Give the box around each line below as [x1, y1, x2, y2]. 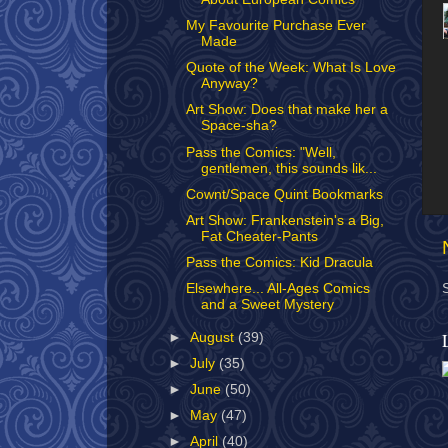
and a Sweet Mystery [200, 297, 334, 312]
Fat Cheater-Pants [200, 228, 318, 244]
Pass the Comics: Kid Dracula [185, 254, 373, 270]
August [190, 329, 239, 345]
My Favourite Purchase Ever [185, 18, 366, 34]
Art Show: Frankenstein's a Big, [185, 212, 384, 228]
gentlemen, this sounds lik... [200, 160, 377, 176]
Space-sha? [200, 118, 277, 134]
